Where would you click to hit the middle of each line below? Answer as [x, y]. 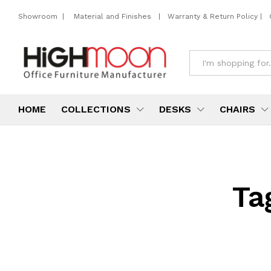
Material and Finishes [114, 16]
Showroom [39, 16]
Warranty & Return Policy [211, 16]
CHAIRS [237, 109]
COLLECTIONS [96, 109]
